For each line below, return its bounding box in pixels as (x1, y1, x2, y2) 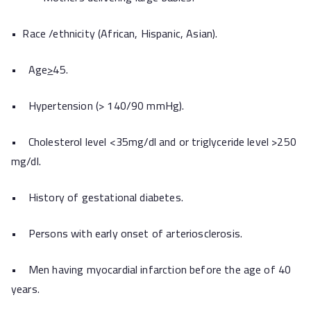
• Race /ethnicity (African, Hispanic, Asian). (11, 23, 218, 44)
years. (11, 278, 40, 299)
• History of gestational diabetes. (11, 187, 183, 208)
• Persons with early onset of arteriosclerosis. (11, 223, 242, 244)
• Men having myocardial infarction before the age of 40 (11, 259, 292, 280)
